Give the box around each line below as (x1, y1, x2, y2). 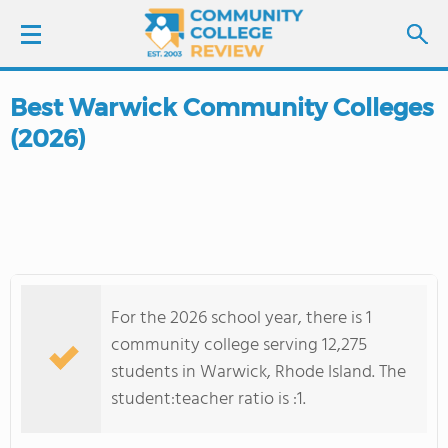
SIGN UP (114, 149, 166, 172)
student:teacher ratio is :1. (111, 385, 306, 414)
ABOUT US (30, 378, 106, 404)
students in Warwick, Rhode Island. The (111, 358, 406, 387)
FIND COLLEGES (69, 210, 187, 236)
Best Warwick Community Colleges (10, 93, 434, 122)
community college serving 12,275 (111, 331, 367, 360)
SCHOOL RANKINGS (30, 266, 173, 292)
